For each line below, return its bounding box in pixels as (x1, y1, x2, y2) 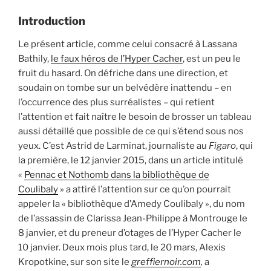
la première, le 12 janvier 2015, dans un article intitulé (18, 154, 243, 166)
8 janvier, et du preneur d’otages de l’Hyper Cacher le (18, 227, 241, 238)
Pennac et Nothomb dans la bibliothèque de (24, 169, 209, 180)
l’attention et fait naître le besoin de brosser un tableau (18, 111, 252, 122)
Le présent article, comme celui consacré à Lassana (18, 38, 237, 50)
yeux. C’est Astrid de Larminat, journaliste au (18, 140, 209, 151)
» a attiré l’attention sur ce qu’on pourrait (58, 183, 231, 195)
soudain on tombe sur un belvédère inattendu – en (18, 82, 232, 93)
